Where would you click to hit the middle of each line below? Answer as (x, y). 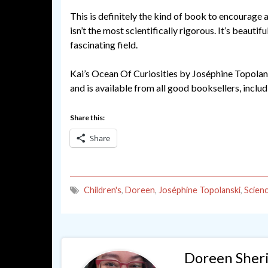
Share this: (87, 118)
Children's (103, 190)
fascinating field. (104, 45)
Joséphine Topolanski (200, 190)
